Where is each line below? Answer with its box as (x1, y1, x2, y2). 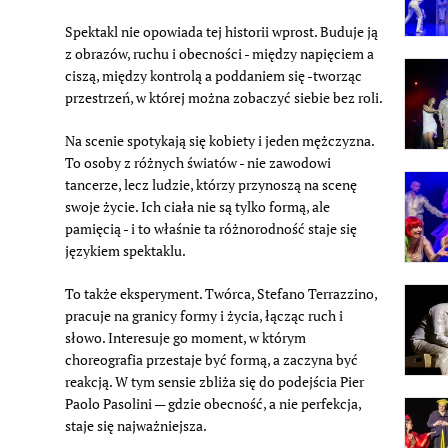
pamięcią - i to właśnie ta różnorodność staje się (64, 218, 357, 238)
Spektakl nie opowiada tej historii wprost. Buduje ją (64, 21, 378, 41)
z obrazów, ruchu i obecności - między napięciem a (64, 43, 374, 63)
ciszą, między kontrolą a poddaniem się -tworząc (64, 65, 362, 85)
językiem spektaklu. (64, 240, 186, 260)
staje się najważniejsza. (64, 415, 207, 435)
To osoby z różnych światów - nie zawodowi (64, 152, 331, 172)
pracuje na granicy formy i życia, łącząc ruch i (64, 305, 343, 325)
